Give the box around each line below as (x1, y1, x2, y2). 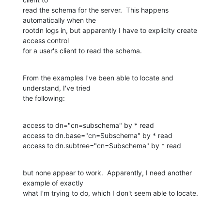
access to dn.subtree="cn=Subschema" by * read (23, 141, 181, 150)
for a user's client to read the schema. (23, 46, 142, 55)
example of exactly (23, 178, 85, 187)
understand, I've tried (23, 83, 93, 92)
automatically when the (23, 15, 98, 24)
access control (23, 36, 71, 45)
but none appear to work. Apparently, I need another (23, 168, 192, 177)
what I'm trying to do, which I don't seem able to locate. (23, 188, 198, 197)
